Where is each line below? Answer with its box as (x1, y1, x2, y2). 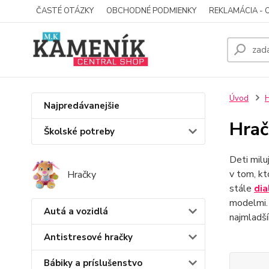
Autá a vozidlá (44, 205, 108, 218)
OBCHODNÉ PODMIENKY (106, 5, 196, 16)
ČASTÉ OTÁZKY (36, 5, 94, 16)
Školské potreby (44, 125, 115, 138)
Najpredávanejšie (44, 100, 119, 112)
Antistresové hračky (44, 231, 133, 244)
